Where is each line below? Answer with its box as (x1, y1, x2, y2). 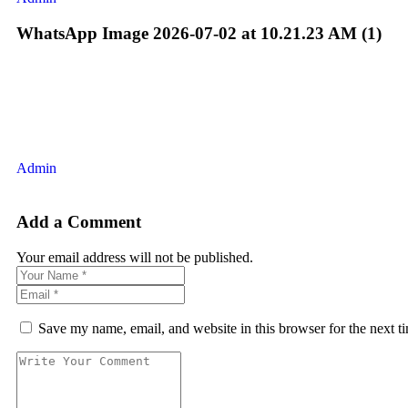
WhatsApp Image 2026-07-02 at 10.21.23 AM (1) (16, 23, 382, 43)
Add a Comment (16, 211, 141, 231)
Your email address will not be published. (16, 249, 253, 265)
